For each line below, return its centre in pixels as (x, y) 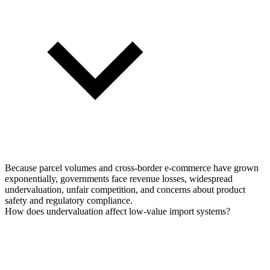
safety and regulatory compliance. (69, 201)
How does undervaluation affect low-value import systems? (118, 212)
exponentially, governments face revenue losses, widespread (119, 179)
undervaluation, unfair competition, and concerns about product (125, 190)
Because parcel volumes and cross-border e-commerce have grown (132, 168)
